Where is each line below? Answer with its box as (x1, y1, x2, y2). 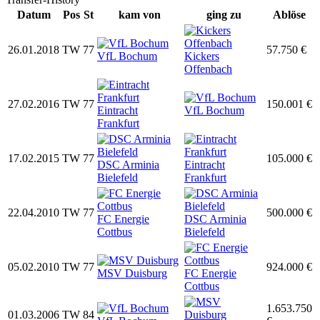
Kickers (184, 50, 219, 63)
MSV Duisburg (97, 267, 167, 280)
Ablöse (273, 9, 306, 21)
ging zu (206, 9, 241, 21)
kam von (118, 9, 161, 21)
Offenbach (184, 63, 232, 76)
